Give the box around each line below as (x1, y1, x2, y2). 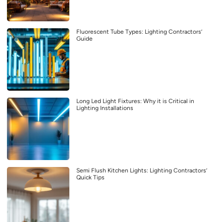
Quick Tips (76, 174, 105, 181)
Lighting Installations (76, 105, 133, 112)
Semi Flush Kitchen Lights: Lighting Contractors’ (76, 167, 207, 174)
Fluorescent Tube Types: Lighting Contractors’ (76, 28, 202, 36)
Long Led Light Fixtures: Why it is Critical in (76, 98, 194, 105)
